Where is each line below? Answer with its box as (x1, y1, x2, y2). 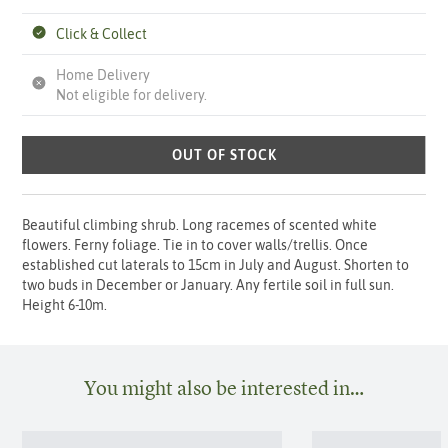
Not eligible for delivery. (56, 87, 208, 104)
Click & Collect (56, 26, 148, 43)
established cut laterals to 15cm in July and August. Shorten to (22, 257, 410, 274)
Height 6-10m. (22, 297, 108, 314)
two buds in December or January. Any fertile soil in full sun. (22, 277, 395, 294)
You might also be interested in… (84, 374, 364, 402)
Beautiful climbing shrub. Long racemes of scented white (22, 217, 378, 234)
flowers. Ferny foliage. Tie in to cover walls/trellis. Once (22, 237, 369, 254)
